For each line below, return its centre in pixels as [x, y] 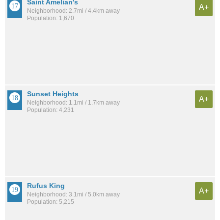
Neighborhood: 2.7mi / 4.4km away [73, 11]
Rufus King [46, 185]
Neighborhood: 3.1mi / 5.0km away [73, 194]
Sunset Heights [53, 94]
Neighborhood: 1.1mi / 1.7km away [73, 103]
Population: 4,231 [51, 110]
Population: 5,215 [51, 202]
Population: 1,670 [51, 18]
